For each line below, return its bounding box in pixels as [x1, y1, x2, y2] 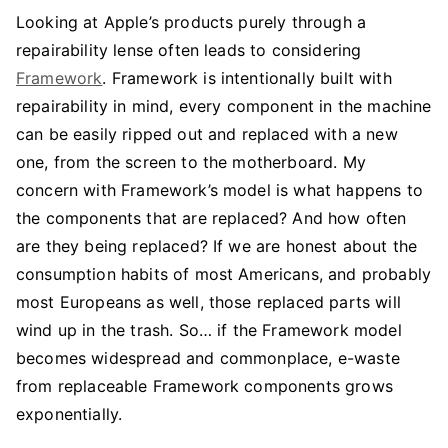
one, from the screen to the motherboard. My [16, 152, 366, 172]
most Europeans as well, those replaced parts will [16, 292, 401, 312]
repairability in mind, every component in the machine [16, 96, 432, 116]
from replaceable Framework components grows [16, 376, 393, 396]
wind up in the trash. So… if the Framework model [16, 320, 402, 340]
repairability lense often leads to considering [16, 40, 362, 60]
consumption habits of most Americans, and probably [16, 264, 432, 284]
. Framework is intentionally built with [102, 68, 392, 88]
